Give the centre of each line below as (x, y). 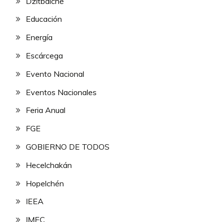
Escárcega (44, 55)
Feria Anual (46, 110)
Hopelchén (45, 183)
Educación (44, 19)
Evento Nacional (55, 74)
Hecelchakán (49, 165)
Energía (39, 37)
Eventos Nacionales (61, 92)
